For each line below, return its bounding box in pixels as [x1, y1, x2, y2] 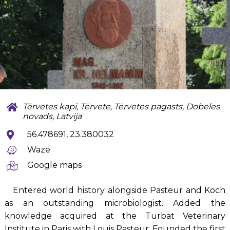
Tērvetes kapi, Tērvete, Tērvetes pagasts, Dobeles [23, 102, 220, 112]
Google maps [27, 160, 82, 170]
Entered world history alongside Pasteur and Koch [12, 185, 226, 195]
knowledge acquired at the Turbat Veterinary [4, 210, 226, 221]
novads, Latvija [23, 111, 82, 122]
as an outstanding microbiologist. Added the [4, 198, 226, 208]
